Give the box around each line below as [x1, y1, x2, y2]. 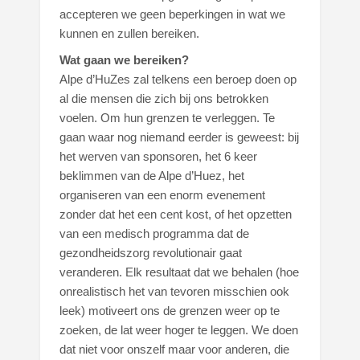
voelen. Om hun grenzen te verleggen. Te [59, 111, 276, 125]
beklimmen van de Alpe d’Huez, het [59, 169, 245, 183]
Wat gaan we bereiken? [59, 53, 190, 67]
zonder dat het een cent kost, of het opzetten [59, 207, 292, 222]
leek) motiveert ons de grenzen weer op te [59, 304, 280, 318]
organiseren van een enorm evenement [59, 188, 266, 202]
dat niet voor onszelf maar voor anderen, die [59, 342, 290, 357]
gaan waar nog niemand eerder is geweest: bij [59, 130, 300, 145]
